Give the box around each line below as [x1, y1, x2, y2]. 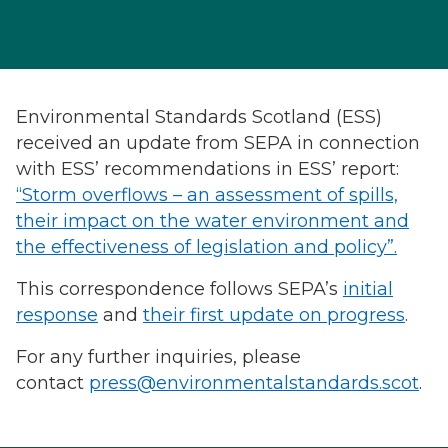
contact [16, 372, 89, 394]
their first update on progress [143, 304, 405, 326]
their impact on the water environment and [16, 210, 409, 232]
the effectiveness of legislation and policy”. [16, 236, 397, 258]
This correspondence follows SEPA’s [16, 278, 343, 300]
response [16, 304, 98, 326]
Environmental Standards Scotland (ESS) [16, 106, 382, 128]
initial [343, 278, 393, 300]
